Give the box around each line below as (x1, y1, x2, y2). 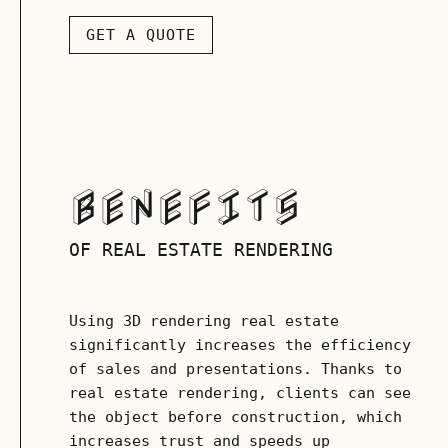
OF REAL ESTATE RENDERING (69, 239, 333, 260)
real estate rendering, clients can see (69, 384, 411, 402)
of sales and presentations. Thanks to (69, 360, 402, 378)
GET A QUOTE (86, 26, 196, 44)
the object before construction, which (69, 408, 402, 426)
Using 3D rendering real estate (69, 312, 339, 330)
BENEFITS (69, 185, 301, 230)
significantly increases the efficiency (69, 336, 411, 354)
